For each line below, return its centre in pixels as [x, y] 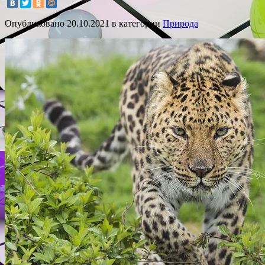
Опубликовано [36, 23]
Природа [180, 23]
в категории [136, 23]
